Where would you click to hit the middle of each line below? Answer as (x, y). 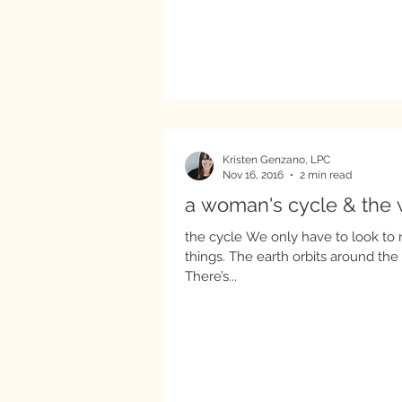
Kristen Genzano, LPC (276, 160)
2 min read (326, 175)
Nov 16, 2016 (253, 175)
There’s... (211, 276)
